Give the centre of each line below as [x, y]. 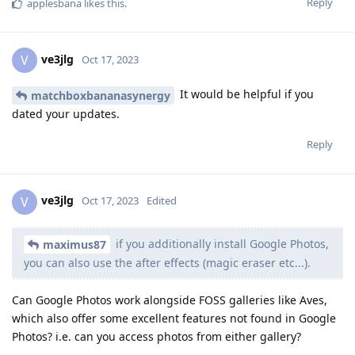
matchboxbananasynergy [101, 95]
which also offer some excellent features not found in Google [174, 319]
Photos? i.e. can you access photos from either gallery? [157, 337]
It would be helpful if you [245, 94]
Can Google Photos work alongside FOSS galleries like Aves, [170, 300]
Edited [162, 201]
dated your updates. [66, 113]
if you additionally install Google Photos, [221, 243]
